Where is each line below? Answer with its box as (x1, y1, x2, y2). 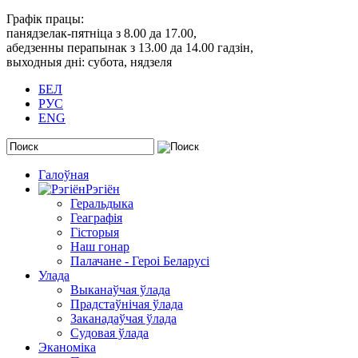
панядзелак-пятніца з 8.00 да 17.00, (6, 26, 197, 40)
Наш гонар (70, 239, 129, 253)
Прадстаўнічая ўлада (70, 296, 183, 311)
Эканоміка (38, 340, 96, 354)
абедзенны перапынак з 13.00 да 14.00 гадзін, (6, 40, 253, 54)
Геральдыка (70, 196, 133, 210)
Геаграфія (70, 210, 122, 225)
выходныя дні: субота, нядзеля (6, 54, 172, 69)
